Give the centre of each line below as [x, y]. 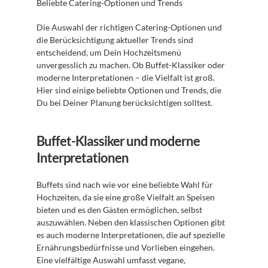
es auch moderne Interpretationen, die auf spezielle [131, 235]
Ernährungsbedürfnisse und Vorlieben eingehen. [126, 247]
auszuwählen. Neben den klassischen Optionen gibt [131, 222]
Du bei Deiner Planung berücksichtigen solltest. [124, 103]
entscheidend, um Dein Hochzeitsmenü [109, 52]
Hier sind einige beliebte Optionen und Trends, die [129, 90]
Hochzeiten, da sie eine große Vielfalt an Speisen [126, 197]
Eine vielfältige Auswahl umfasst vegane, [111, 260]
